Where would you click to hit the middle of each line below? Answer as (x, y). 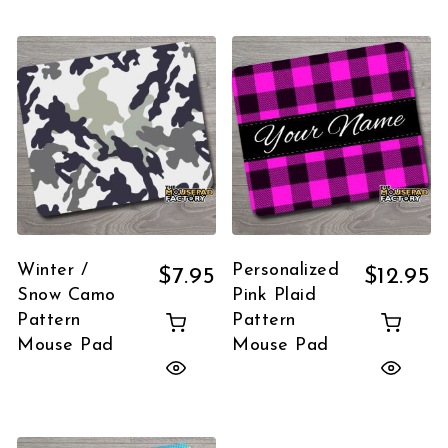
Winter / (53, 270)
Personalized (286, 270)
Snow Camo (66, 295)
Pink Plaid (274, 295)
